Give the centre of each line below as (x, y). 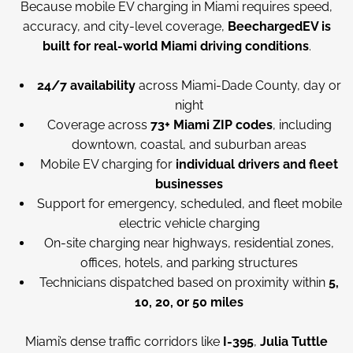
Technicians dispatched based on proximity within (184, 282)
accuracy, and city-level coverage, (125, 26)
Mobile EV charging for (108, 164)
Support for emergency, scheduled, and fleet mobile (189, 204)
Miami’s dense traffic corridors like (124, 342)
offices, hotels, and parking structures (189, 263)
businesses (189, 184)
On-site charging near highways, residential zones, (189, 243)
